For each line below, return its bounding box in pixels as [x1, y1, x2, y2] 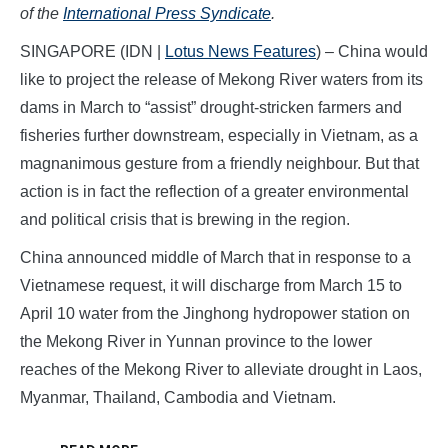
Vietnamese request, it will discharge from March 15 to [20, 277, 402, 295]
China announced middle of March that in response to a [20, 249, 411, 267]
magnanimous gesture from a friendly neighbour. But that [20, 155, 419, 173]
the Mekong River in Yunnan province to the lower [20, 333, 372, 351]
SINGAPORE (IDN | [20, 43, 165, 61]
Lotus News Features [165, 43, 316, 61]
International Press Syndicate [63, 5, 271, 23]
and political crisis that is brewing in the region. [20, 211, 350, 229]
